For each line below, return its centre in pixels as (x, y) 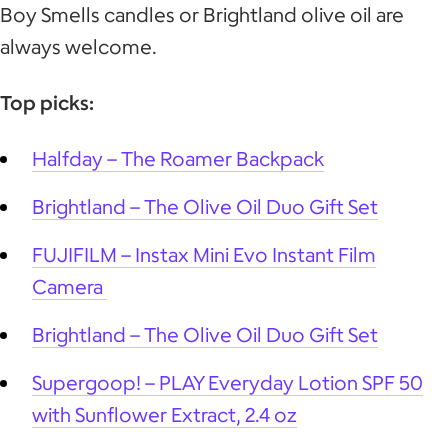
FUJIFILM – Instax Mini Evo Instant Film (204, 254)
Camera (69, 286)
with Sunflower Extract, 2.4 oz (164, 414)
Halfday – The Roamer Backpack (178, 158)
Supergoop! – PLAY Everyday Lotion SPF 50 (227, 382)
